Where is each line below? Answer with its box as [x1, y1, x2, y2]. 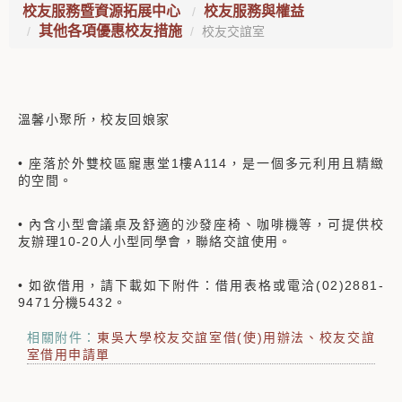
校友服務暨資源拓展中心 [22, 4, 184, 19]
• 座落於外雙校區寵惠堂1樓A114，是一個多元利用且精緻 [18, 156, 384, 170]
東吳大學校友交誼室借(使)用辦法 [97, 330, 306, 345]
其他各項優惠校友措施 [39, 23, 182, 39]
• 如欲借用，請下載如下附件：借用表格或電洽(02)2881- [18, 278, 384, 293]
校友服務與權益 [204, 4, 304, 19]
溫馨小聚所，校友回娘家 [18, 112, 170, 127]
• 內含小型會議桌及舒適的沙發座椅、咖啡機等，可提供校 [18, 217, 384, 232]
